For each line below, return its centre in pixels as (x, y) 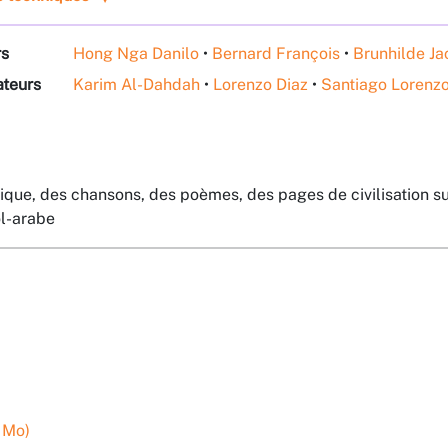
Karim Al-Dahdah (136, 84)
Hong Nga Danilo (136, 54)
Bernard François (276, 54)
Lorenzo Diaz (260, 84)
